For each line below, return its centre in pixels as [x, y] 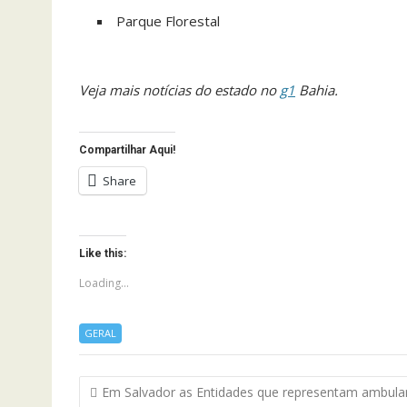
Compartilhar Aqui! [127, 150]
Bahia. [317, 90]
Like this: [103, 253]
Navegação [134, 387]
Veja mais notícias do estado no [179, 90]
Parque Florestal [168, 21]
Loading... [104, 283]
